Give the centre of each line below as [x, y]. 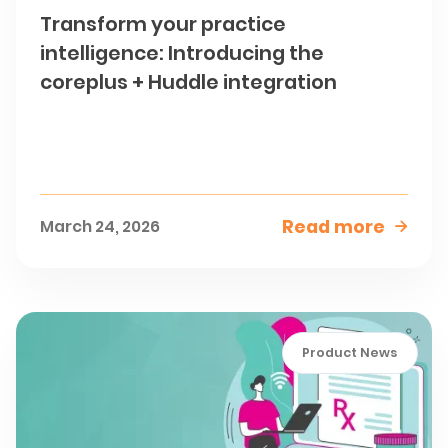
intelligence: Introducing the [182, 53]
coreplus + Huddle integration [189, 82]
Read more [333, 227]
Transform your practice [163, 24]
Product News [350, 353]
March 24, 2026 [100, 227]
